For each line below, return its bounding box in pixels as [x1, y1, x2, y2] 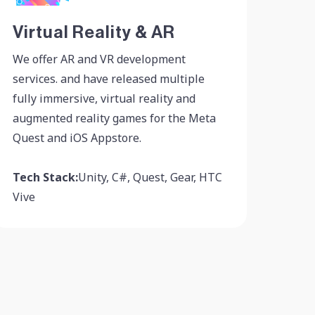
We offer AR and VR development [12, 51, 186, 67]
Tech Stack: [12, 169, 78, 185]
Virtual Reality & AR [12, 24, 175, 41]
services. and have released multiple [12, 70, 205, 86]
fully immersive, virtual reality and [12, 90, 195, 106]
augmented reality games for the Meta [12, 110, 216, 126]
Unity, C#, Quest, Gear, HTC [77, 169, 222, 185]
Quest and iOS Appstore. [12, 129, 141, 146]
